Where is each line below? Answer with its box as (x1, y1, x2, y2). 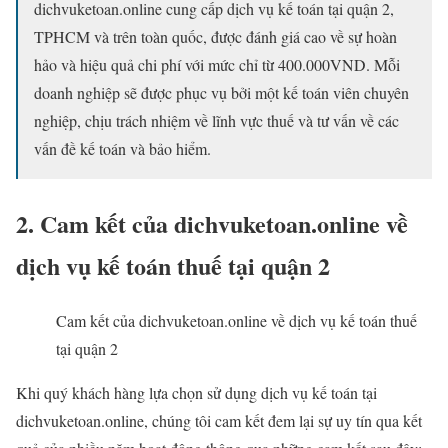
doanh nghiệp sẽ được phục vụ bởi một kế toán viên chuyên (34, 81, 409, 103)
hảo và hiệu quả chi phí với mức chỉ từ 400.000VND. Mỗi (34, 53, 400, 75)
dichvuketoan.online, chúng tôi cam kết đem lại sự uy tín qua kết (16, 409, 422, 431)
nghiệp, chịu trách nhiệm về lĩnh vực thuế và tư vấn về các (34, 109, 399, 131)
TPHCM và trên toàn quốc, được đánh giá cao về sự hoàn (34, 25, 397, 47)
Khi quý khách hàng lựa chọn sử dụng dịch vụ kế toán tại (16, 381, 377, 403)
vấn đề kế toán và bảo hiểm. (34, 137, 211, 159)
